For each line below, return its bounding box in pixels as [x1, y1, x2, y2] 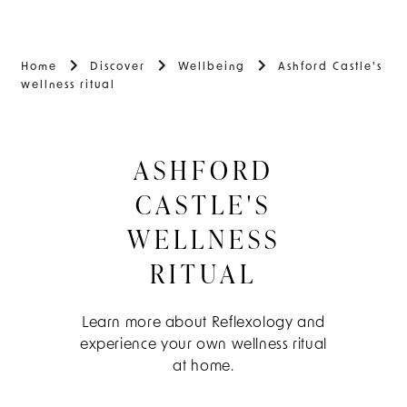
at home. [173, 359, 234, 374]
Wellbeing [178, 61, 245, 73]
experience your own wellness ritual [79, 337, 328, 352]
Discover [90, 61, 145, 73]
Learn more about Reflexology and [81, 315, 326, 331]
